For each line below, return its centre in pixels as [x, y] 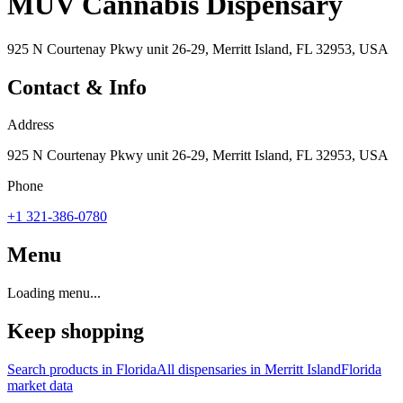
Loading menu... [54, 293]
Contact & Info [77, 87]
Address [31, 125]
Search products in [62, 370]
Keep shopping [76, 331]
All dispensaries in [210, 370]
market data [40, 386]
